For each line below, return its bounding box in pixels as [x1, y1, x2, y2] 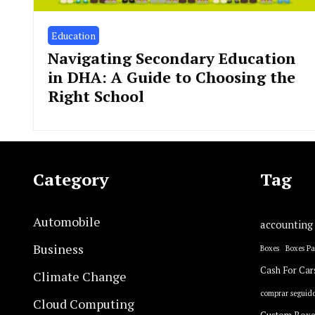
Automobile [33, 213, 101, 230]
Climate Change [33, 268, 127, 285]
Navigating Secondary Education [48, 48, 296, 68]
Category [33, 168, 109, 191]
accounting [259, 218, 313, 231]
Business [33, 240, 84, 257]
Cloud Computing [33, 295, 134, 312]
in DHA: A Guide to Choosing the [48, 67, 295, 87]
